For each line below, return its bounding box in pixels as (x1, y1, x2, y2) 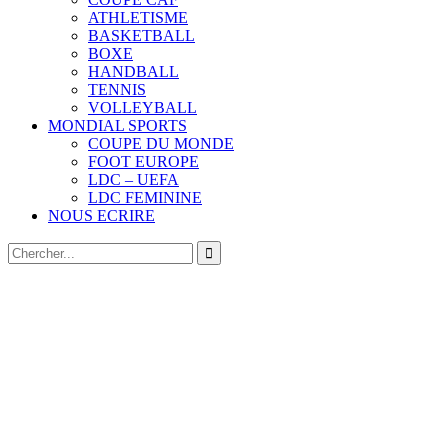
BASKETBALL (88, 27, 195, 45)
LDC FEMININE (88, 189, 202, 207)
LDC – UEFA (88, 171, 179, 189)
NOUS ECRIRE (48, 207, 155, 225)
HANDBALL (88, 63, 179, 81)
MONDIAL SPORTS (48, 117, 187, 135)
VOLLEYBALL (88, 99, 197, 117)
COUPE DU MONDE (88, 135, 234, 153)
